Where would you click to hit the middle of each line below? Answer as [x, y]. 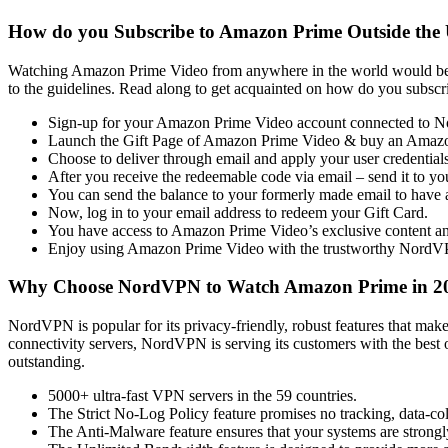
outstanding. [46, 361]
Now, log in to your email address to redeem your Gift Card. [238, 212]
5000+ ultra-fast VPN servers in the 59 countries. [202, 395]
